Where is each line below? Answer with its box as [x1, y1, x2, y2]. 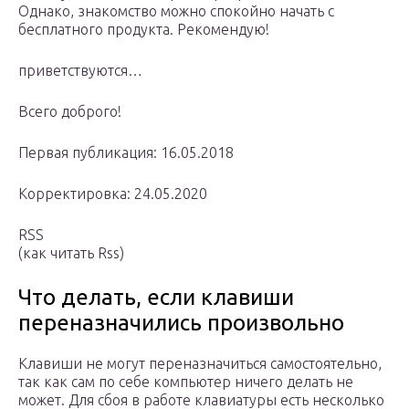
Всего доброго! [18, 103, 121, 121]
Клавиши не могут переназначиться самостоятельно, [18, 355, 382, 372]
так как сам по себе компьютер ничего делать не [18, 373, 353, 391]
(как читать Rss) [18, 245, 124, 262]
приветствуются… [18, 62, 142, 79]
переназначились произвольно [18, 310, 344, 336]
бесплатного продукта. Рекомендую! [18, 21, 269, 38]
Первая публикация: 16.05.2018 [18, 144, 234, 162]
